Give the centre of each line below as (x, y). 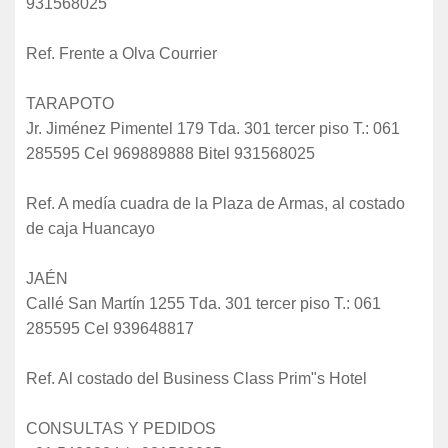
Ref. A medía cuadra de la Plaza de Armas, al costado (215, 203)
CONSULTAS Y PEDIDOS (121, 428)
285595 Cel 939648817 (110, 328)
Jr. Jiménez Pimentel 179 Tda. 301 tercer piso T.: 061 (213, 128)
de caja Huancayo (90, 228)
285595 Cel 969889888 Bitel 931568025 (170, 153)
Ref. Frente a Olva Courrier (121, 53)
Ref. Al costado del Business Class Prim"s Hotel (196, 378)
